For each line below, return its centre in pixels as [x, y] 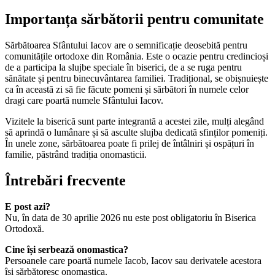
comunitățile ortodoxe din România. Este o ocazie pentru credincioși [137, 56]
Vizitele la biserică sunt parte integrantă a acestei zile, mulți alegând [134, 122]
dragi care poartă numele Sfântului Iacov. [84, 101]
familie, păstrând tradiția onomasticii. [76, 155]
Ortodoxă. [25, 229]
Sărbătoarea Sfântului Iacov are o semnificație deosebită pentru [126, 45]
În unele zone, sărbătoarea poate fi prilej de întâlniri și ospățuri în [130, 144]
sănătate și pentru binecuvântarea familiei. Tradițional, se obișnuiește [137, 79]
